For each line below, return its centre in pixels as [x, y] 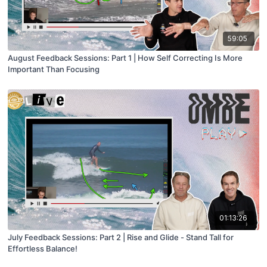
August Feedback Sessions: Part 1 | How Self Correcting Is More [125, 58]
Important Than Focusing [54, 69]
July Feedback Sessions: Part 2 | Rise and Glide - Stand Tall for [121, 237]
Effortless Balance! [43, 249]
